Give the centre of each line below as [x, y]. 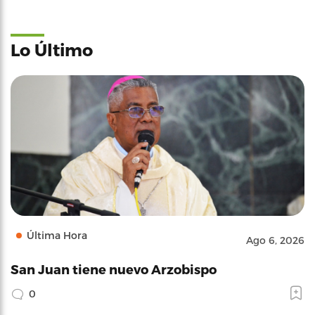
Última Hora [57, 235]
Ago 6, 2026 [275, 240]
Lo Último [52, 49]
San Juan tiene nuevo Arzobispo [114, 269]
